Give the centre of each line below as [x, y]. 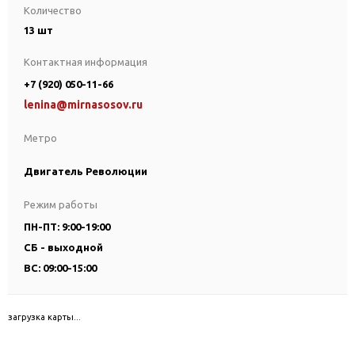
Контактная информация [86, 62]
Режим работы [61, 204]
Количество [53, 10]
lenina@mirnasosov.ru [83, 105]
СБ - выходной [63, 247]
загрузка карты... [44, 317]
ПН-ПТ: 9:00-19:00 [67, 227]
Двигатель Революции [86, 171]
